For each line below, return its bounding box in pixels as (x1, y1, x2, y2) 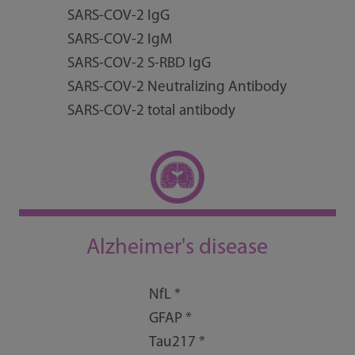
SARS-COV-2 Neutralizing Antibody (67, 80, 288, 96)
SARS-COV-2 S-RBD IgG (67, 56, 212, 72)
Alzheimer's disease (86, 236, 269, 259)
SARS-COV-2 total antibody (67, 104, 236, 120)
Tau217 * (149, 334, 206, 350)
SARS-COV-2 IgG (67, 9, 170, 25)
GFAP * (149, 311, 193, 326)
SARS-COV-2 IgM (67, 32, 173, 48)
